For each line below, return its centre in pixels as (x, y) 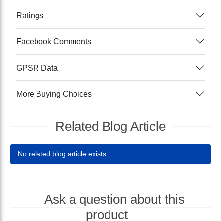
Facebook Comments (54, 41)
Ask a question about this (114, 200)
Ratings (30, 15)
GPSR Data (37, 68)
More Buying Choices (54, 94)
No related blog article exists (62, 154)
